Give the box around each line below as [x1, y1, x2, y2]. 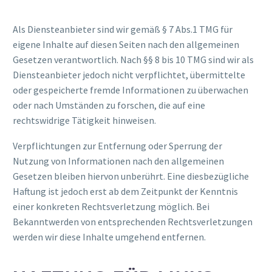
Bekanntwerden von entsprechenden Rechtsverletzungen [13, 216, 253, 228]
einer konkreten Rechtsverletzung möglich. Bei [13, 200, 209, 213]
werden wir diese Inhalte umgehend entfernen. [13, 231, 206, 243]
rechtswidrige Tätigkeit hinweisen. [13, 114, 156, 126]
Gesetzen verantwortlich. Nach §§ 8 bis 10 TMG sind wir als [13, 53, 254, 66]
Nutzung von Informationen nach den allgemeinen [13, 155, 224, 168]
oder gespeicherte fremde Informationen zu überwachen [13, 83, 248, 96]
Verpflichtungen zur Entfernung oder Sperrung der [13, 140, 222, 152]
